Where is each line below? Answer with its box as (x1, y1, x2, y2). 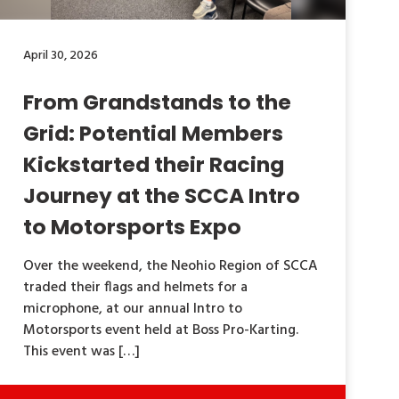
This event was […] (23, 339, 141, 363)
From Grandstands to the (23, 86, 292, 117)
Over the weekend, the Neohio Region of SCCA (23, 254, 319, 278)
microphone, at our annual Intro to (23, 297, 243, 321)
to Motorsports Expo (23, 211, 242, 241)
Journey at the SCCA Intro (23, 180, 301, 210)
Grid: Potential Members (23, 118, 284, 148)
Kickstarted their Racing (23, 149, 285, 179)
